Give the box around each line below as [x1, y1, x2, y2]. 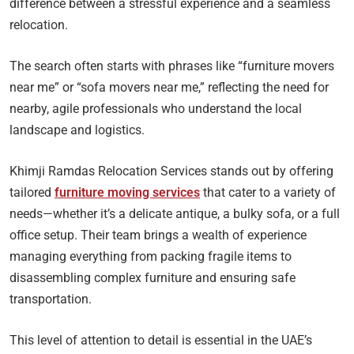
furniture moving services [55, 185, 200, 201]
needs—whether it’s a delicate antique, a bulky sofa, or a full [9, 206, 340, 222]
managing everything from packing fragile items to [9, 249, 292, 265]
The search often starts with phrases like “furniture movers [9, 58, 334, 74]
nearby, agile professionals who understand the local [9, 101, 302, 117]
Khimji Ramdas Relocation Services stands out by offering [9, 164, 333, 179]
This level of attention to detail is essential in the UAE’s [9, 333, 312, 348]
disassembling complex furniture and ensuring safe [9, 270, 296, 286]
